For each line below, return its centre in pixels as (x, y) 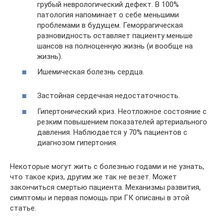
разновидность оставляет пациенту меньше (115, 35)
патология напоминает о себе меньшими (108, 15)
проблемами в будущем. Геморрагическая (110, 25)
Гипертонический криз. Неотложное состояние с (122, 111)
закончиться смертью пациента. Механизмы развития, (105, 187)
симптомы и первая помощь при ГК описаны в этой (100, 197)
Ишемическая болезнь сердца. (91, 72)
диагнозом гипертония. (77, 142)
